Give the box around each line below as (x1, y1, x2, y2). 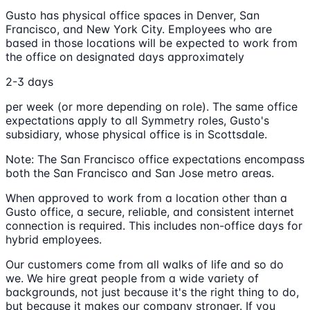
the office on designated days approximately (6, 49, 244, 64)
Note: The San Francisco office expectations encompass (6, 152, 304, 166)
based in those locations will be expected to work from (6, 35, 298, 50)
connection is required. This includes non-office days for (6, 218, 302, 232)
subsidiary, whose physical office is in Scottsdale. (6, 127, 267, 141)
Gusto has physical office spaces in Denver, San (6, 8, 259, 22)
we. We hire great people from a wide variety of (6, 271, 259, 285)
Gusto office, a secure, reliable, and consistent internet (6, 204, 294, 219)
